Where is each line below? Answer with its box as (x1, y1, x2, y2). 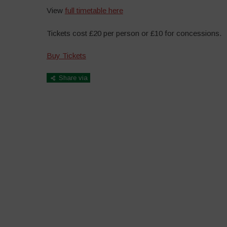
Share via (56, 73, 88, 82)
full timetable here (64, 6, 123, 15)
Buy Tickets (46, 51, 86, 60)
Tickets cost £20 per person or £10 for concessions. (46, 28, 221, 37)
